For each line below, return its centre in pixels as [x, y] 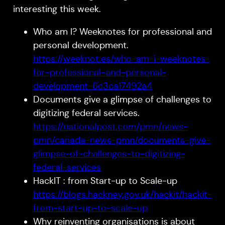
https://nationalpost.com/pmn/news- [110, 127]
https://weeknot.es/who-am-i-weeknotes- [121, 59]
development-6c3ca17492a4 [92, 86]
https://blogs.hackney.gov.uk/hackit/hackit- [122, 195]
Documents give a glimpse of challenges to [122, 100]
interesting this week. [57, 9]
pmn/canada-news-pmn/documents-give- [122, 140]
